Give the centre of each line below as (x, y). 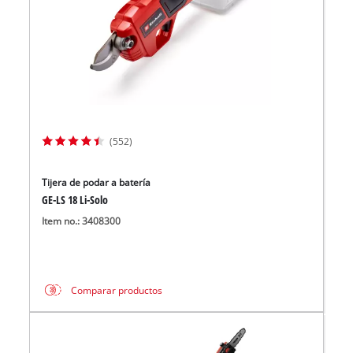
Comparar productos (117, 290)
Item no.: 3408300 (81, 221)
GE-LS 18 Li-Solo (74, 200)
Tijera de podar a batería (96, 183)
